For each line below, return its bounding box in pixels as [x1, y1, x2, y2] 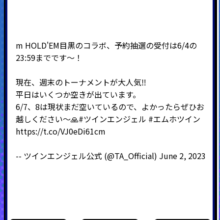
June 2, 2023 [159, 150, 206, 162]
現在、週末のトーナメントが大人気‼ [15, 76, 146, 88]
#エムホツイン [148, 113, 200, 125]
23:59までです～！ [15, 52, 82, 64]
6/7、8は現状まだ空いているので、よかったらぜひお [15, 101, 204, 113]
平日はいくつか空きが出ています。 [15, 88, 140, 101]
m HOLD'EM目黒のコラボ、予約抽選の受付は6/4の [15, 39, 197, 52]
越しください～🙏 [15, 113, 79, 125]
